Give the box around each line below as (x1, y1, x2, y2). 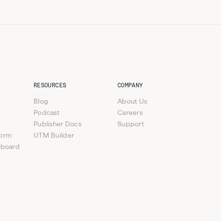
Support (117, 119, 144, 128)
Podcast (34, 108, 60, 116)
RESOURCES (34, 81, 67, 89)
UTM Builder (34, 131, 74, 139)
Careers (117, 108, 143, 116)
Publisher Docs (34, 119, 81, 128)
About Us (117, 97, 147, 105)
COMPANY (117, 81, 143, 89)
